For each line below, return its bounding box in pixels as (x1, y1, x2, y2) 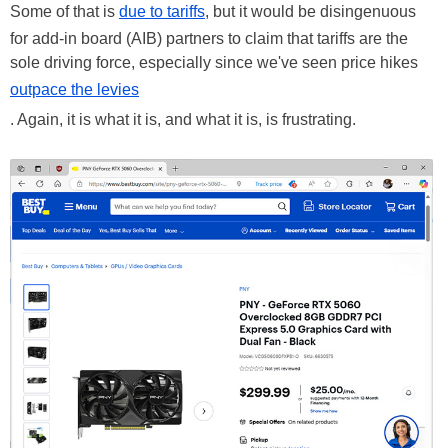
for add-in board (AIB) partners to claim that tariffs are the (10, 29, 408, 47)
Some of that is (10, 2, 119, 20)
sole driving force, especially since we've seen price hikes (10, 53, 418, 71)
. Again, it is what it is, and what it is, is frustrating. (10, 110, 356, 128)
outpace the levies (10, 80, 139, 98)
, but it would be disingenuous (205, 2, 416, 20)
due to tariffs (119, 2, 205, 20)
